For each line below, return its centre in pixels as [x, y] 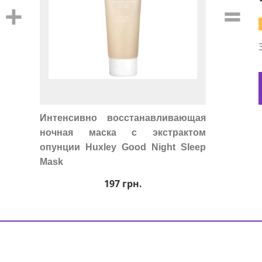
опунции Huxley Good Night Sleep [123, 147]
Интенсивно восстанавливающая [123, 118]
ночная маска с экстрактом [123, 132]
